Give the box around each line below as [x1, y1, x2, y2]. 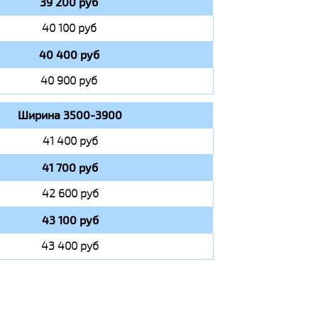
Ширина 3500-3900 [18, 107, 122, 123]
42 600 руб [41, 186, 99, 201]
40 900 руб [40, 73, 97, 88]
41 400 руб [42, 133, 98, 148]
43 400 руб [41, 238, 99, 253]
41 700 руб [42, 160, 98, 175]
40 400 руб [38, 47, 99, 62]
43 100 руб [41, 212, 99, 228]
